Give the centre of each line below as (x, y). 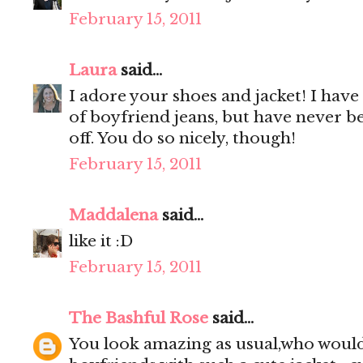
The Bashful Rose (139, 318)
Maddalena (113, 216)
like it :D (101, 241)
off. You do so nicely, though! (182, 139)
